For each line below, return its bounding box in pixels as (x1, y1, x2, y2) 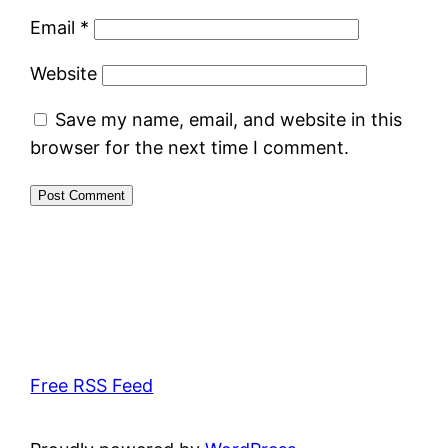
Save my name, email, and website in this (55, 108, 403, 130)
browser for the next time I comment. (30, 136, 350, 158)
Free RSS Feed (30, 374, 154, 396)
